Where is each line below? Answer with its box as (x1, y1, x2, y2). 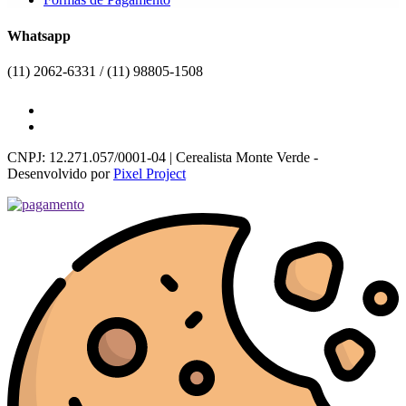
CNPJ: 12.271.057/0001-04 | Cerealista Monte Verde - (7, 149, 318, 165)
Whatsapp (7, 27, 71, 43)
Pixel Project (113, 165, 186, 181)
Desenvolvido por (7, 165, 113, 181)
